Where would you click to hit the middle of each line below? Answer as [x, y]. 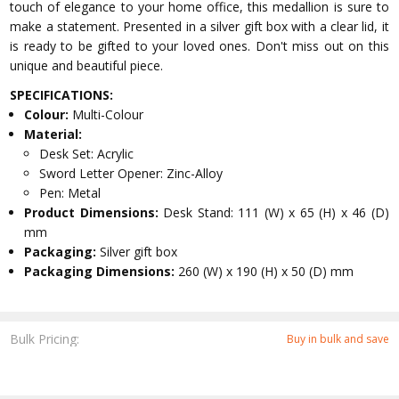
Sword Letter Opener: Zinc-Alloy [131, 174]
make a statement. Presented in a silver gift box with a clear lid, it [199, 27]
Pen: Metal [70, 193]
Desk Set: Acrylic [87, 154]
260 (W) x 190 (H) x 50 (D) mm [266, 272]
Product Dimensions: [94, 213]
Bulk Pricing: [45, 338]
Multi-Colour [108, 115]
